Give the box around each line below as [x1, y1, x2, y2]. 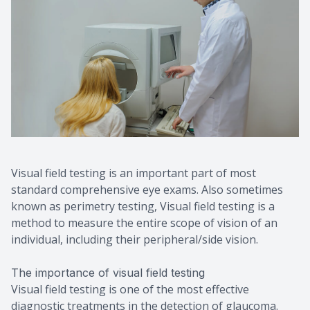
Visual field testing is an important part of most [11, 165, 256, 181]
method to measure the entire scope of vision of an [11, 215, 277, 230]
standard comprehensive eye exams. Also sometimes [11, 181, 283, 197]
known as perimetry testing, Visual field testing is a [11, 198, 275, 214]
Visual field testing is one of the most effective [11, 281, 249, 297]
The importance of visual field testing [11, 265, 205, 280]
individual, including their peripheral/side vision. [11, 231, 258, 247]
